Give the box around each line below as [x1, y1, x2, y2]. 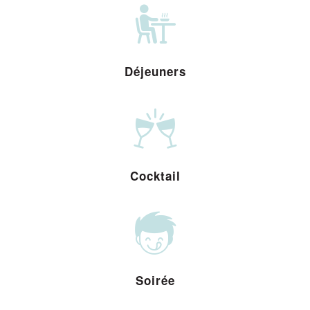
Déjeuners [124, 63, 186, 80]
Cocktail [129, 167, 181, 185]
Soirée [135, 272, 175, 289]
